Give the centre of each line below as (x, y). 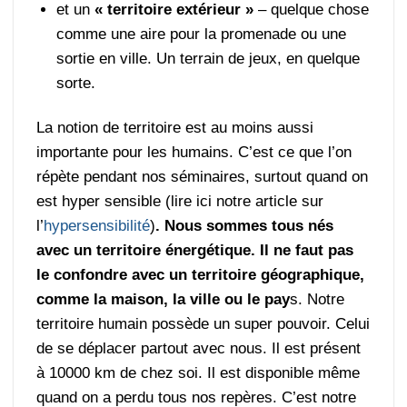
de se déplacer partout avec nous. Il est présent (199, 349)
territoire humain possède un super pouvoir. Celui (203, 324)
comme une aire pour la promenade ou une (202, 35)
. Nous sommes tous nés (245, 226)
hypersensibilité (97, 226)
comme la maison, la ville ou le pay (164, 300)
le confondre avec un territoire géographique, (201, 275)
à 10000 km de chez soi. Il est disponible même (199, 373)
